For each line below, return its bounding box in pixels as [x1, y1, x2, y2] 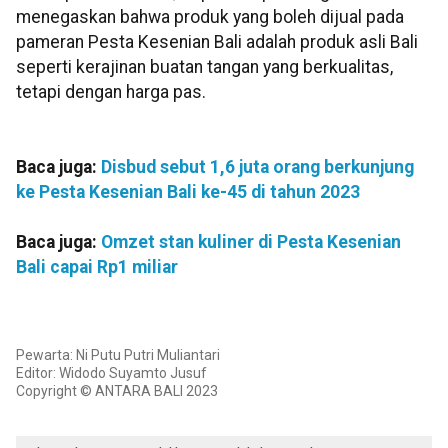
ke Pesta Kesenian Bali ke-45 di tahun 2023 [16, 182, 360, 203]
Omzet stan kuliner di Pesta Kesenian [101, 232, 401, 253]
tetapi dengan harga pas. [16, 82, 206, 103]
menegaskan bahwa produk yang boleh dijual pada [16, 7, 404, 28]
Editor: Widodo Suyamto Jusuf [16, 365, 207, 382]
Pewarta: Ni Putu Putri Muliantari [16, 347, 220, 364]
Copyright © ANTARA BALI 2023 [16, 383, 218, 400]
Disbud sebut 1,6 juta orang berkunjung [101, 157, 414, 178]
